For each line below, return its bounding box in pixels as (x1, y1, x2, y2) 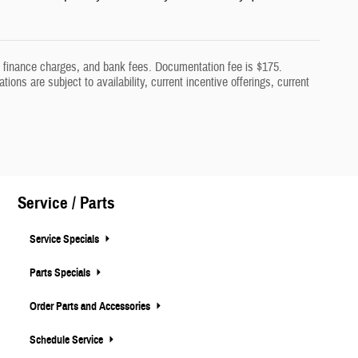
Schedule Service (30, 332, 105, 347)
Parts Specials (30, 265, 93, 280)
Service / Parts (18, 193, 115, 214)
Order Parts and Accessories (30, 299, 153, 313)
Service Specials (30, 232, 101, 246)
